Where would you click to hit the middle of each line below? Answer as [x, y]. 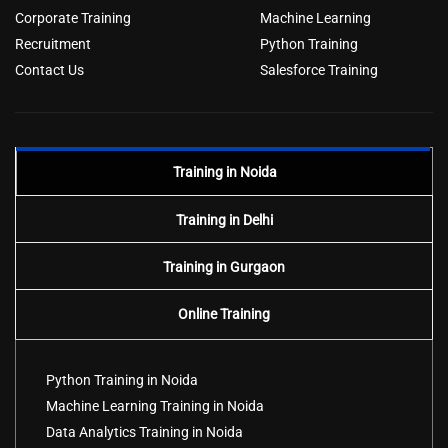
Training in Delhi [224, 219]
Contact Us [49, 69]
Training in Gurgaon [224, 266]
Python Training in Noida [122, 379]
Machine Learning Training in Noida [155, 405]
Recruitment [53, 43]
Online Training [224, 313]
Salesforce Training [319, 69]
